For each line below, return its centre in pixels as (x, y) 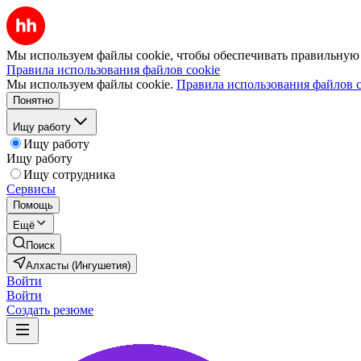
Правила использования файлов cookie (113, 70)
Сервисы (31, 189)
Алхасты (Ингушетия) (78, 266)
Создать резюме (50, 310)
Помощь (33, 205)
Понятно (33, 100)
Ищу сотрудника (69, 174)
